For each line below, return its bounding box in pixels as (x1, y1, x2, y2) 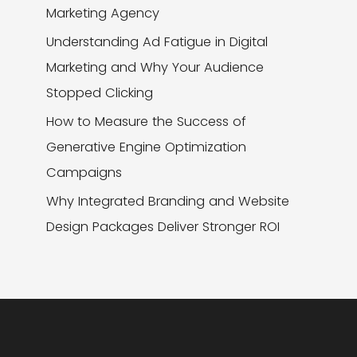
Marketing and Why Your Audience (46, 57, 265, 76)
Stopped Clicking (46, 83, 154, 102)
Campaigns (46, 163, 123, 182)
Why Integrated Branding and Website (46, 191, 290, 210)
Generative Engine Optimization (46, 137, 247, 156)
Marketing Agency (46, 3, 160, 22)
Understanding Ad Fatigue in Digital (46, 32, 269, 51)
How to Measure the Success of (46, 112, 247, 131)
